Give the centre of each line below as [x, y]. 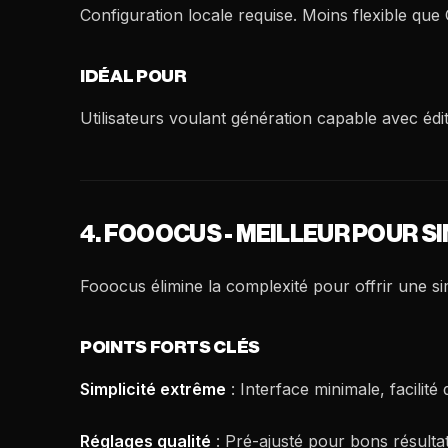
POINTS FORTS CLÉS [170, 347]
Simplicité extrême [153, 389]
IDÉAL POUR [133, 76]
